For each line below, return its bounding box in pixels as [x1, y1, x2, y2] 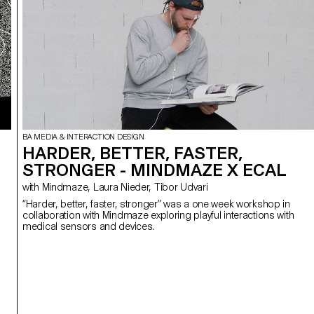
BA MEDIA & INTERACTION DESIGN [22, 132, 144, 142]
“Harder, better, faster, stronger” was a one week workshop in [22, 198, 290, 210]
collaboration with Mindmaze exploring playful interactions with [22, 209, 294, 221]
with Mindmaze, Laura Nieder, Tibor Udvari [41, 181, 208, 193]
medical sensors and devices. [22, 220, 155, 232]
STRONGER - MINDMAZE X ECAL [22, 159, 287, 180]
